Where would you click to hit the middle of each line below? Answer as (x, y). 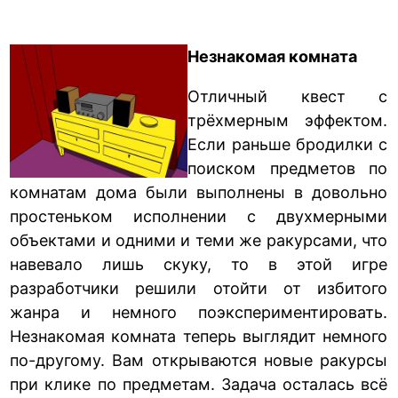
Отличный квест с (287, 96)
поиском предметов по (287, 168)
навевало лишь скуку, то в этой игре (199, 264)
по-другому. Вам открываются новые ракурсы (199, 360)
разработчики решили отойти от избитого (199, 288)
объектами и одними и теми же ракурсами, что (199, 240)
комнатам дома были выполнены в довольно (199, 192)
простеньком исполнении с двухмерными (199, 216)
